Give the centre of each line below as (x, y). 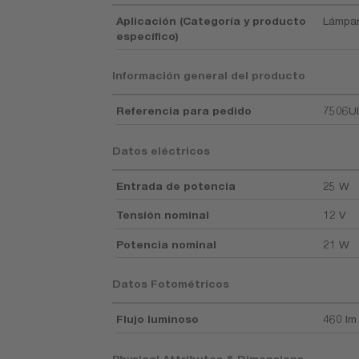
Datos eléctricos (161, 150)
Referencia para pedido (184, 111)
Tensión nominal (163, 215)
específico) (148, 36)
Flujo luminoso (158, 319)
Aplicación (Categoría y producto (212, 20)
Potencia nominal (167, 244)
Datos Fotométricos (171, 284)
